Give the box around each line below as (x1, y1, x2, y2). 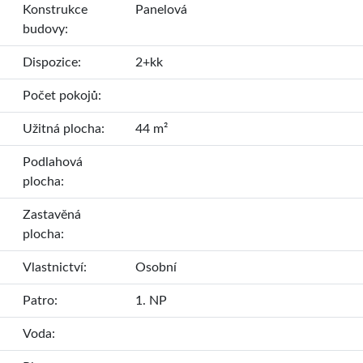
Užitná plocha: (23, 122, 105, 135)
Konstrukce (23, 2, 88, 16)
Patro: (23, 293, 58, 307)
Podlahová (23, 155, 83, 169)
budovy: (23, 22, 68, 36)
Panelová (135, 2, 187, 16)
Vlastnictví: (23, 260, 87, 274)
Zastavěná (23, 207, 81, 221)
